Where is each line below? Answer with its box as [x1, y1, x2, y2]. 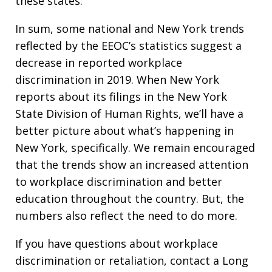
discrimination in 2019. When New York [15, 72, 219, 87]
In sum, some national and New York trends [15, 21, 244, 36]
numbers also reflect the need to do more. [15, 208, 237, 223]
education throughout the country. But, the [15, 191, 244, 206]
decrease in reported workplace [15, 55, 182, 70]
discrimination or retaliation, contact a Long [15, 253, 248, 268]
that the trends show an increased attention [15, 157, 248, 172]
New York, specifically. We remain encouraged [15, 140, 255, 155]
